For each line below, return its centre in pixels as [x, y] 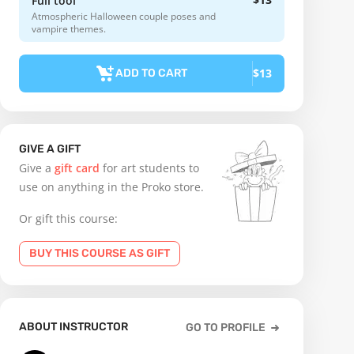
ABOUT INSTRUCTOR [73, 327]
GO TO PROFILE [226, 328]
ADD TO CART [151, 73]
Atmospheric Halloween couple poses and [124, 16]
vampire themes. [69, 29]
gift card [77, 168]
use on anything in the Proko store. [111, 187]
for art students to [149, 168]
